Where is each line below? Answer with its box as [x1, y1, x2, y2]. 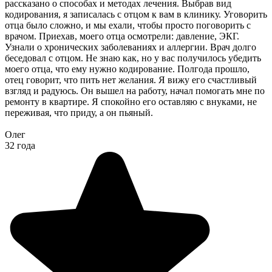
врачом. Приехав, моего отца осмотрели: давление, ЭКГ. [5, 30, 239, 41]
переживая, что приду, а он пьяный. [5, 107, 153, 118]
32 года [5, 140, 35, 151]
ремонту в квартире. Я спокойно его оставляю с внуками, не [5, 96, 257, 107]
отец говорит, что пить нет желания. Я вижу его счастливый [5, 74, 257, 85]
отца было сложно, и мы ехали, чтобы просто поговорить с [5, 19, 251, 30]
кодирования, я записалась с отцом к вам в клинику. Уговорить [5, 8, 267, 19]
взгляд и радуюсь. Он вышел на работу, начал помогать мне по [5, 85, 265, 96]
